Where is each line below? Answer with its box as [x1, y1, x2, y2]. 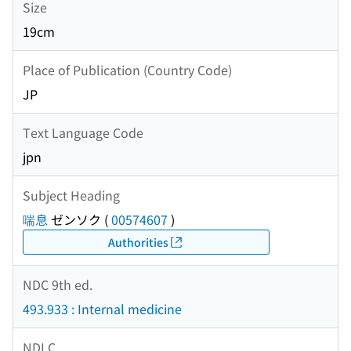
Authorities [108, 233, 168, 250]
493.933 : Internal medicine [23, 299, 182, 319]
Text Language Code [23, 122, 143, 142]
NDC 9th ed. [23, 274, 92, 294]
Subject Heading [23, 185, 120, 204]
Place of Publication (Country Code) [23, 60, 232, 79]
